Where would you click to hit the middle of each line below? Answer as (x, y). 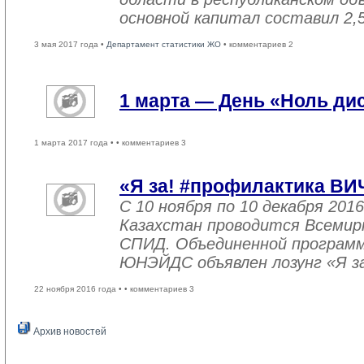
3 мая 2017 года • (70, 44)
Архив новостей (69, 331)
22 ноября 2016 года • (79, 289)
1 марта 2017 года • (75, 143)
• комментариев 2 (257, 44)
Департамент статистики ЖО (164, 44)
